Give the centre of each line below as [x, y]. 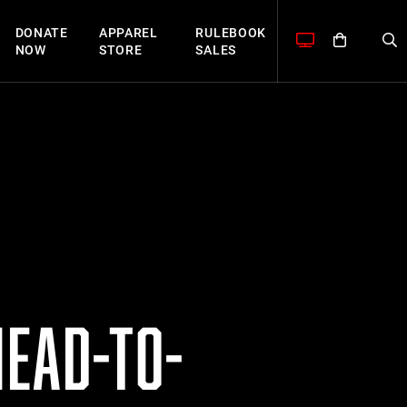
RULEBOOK [231, 32]
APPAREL [128, 32]
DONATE [41, 32]
